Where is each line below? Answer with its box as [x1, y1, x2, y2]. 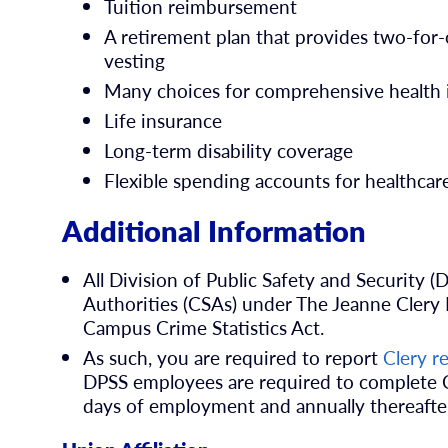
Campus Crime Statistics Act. [83, 314, 325, 342]
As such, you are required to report [83, 344, 384, 372]
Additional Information [62, 209, 367, 251]
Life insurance [103, 106, 222, 134]
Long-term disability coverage [103, 136, 353, 164]
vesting [103, 47, 165, 75]
